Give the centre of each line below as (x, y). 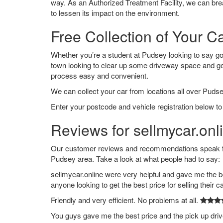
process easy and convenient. (100, 75)
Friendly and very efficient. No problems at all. (125, 200)
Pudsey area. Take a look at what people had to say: (135, 159)
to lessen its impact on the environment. (115, 13)
